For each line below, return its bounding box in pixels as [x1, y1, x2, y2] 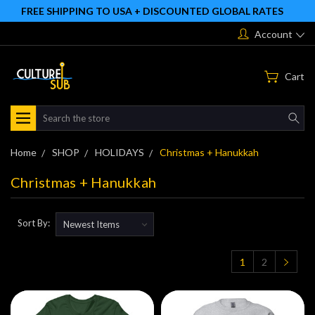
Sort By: [18, 217, 50, 229]
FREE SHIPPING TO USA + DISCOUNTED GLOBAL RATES [21, 5, 283, 17]
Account [255, 27, 292, 40]
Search [36, 106, 66, 119]
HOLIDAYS [95, 146, 144, 158]
